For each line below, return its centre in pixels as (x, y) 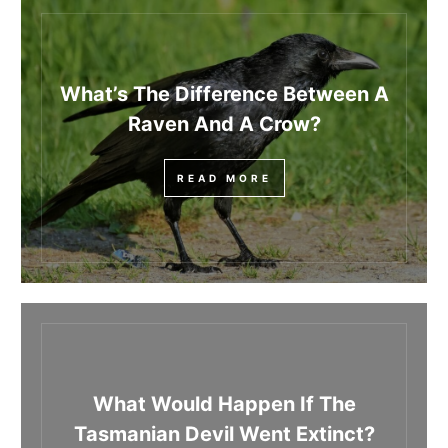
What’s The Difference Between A (224, 94)
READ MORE (224, 178)
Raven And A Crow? (224, 124)
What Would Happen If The (224, 404)
